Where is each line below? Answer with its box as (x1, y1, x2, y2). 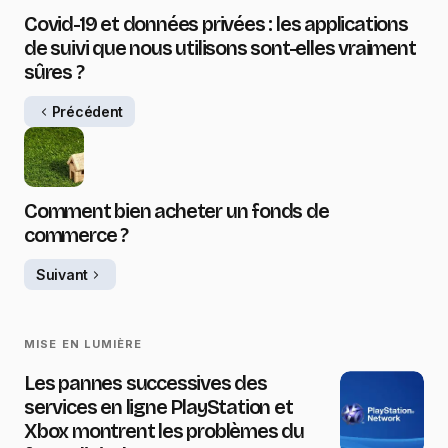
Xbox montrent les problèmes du (24, 419, 305, 444)
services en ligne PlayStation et (24, 395, 293, 420)
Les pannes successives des (24, 371, 267, 396)
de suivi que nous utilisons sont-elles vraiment (24, 36, 416, 61)
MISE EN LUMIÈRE (24, 337, 143, 352)
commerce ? (24, 223, 129, 248)
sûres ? (24, 60, 84, 85)
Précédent (51, 102, 124, 120)
